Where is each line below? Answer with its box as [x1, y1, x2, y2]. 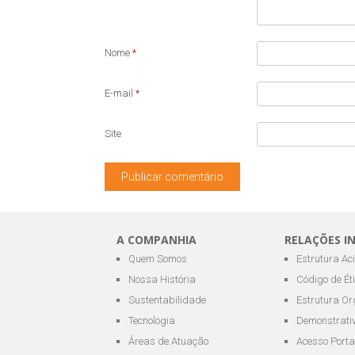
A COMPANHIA [116, 231, 197, 247]
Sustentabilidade [128, 293, 206, 306]
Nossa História [128, 273, 196, 285]
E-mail [105, 86, 136, 99]
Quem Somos [128, 252, 187, 265]
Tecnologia [128, 314, 175, 326]
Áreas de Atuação [128, 334, 208, 347]
